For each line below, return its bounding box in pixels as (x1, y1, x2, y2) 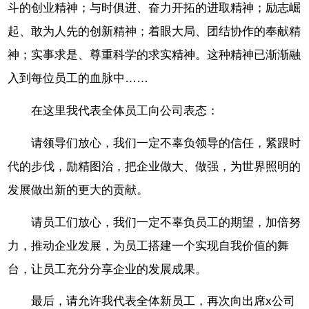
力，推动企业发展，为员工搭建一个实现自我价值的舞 (8, 239, 290, 252)
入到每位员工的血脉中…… (8, 72, 149, 86)
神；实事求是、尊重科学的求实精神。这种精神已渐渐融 (8, 48, 301, 62)
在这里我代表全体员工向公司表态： (31, 103, 219, 117)
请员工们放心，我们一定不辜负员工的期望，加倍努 (31, 215, 301, 229)
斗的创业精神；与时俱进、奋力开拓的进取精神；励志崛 (8, 1, 301, 15)
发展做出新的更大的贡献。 (8, 183, 149, 197)
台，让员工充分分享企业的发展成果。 (8, 262, 208, 276)
